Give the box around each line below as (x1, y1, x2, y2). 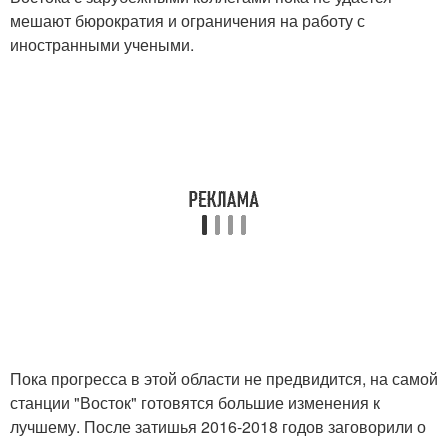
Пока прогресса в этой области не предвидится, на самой (10, 366, 438, 390)
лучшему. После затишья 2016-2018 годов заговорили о (10, 414, 426, 438)
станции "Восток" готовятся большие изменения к (10, 390, 380, 414)
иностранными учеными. (10, 32, 194, 56)
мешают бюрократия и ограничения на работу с (10, 8, 365, 32)
